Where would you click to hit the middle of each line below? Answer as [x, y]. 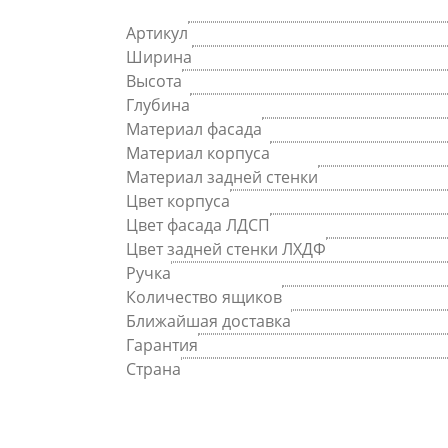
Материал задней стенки [222, 177]
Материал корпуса [198, 153]
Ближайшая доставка [208, 321]
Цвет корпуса [178, 201]
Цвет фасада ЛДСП [198, 225]
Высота [154, 81]
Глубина [158, 105]
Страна [153, 369]
